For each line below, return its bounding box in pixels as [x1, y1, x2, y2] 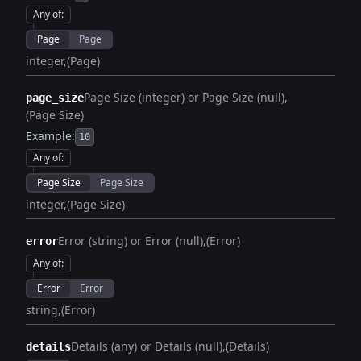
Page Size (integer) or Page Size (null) [84, 89, 284, 105]
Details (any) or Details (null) [71, 338, 222, 354]
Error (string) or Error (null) [58, 233, 203, 248]
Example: [26, 128, 75, 143]
